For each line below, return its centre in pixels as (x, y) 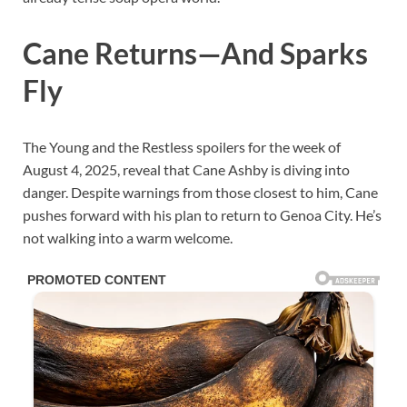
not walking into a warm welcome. (128, 237)
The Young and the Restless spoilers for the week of (182, 146)
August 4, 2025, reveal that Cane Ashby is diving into (186, 169)
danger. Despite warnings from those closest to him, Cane (200, 192)
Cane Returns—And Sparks (195, 53)
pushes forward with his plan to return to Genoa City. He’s (202, 214)
